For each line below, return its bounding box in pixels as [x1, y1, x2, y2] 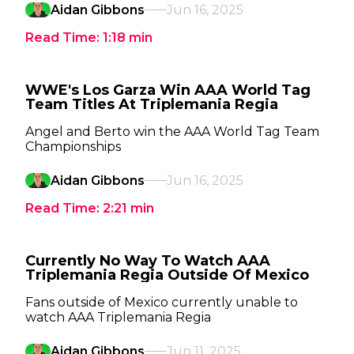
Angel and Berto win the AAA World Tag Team [25, 124, 319, 139]
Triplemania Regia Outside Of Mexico [25, 266, 309, 284]
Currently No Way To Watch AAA [25, 252, 270, 269]
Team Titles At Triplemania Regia [25, 96, 278, 113]
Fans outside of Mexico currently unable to [25, 295, 298, 310]
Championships [25, 139, 121, 154]
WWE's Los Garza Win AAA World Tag [25, 81, 311, 99]
